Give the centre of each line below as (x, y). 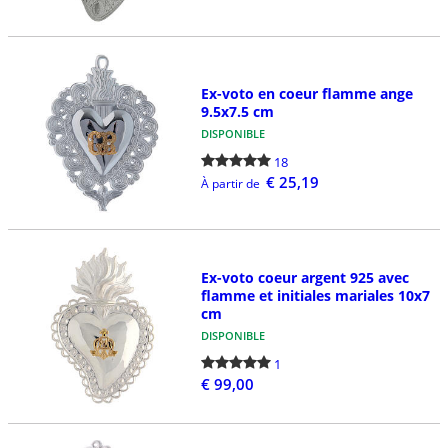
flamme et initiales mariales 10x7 (315, 296)
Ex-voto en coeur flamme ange (306, 93)
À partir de (230, 183)
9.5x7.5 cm (237, 111)
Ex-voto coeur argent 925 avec (304, 278)
